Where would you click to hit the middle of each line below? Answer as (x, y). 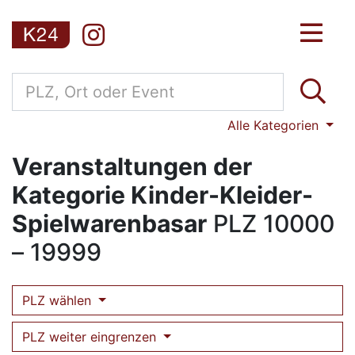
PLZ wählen (59, 300)
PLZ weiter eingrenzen (91, 337)
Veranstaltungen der (132, 166)
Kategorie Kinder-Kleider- (162, 195)
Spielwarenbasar (109, 223)
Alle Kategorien (275, 125)
